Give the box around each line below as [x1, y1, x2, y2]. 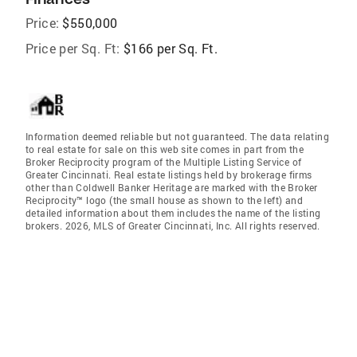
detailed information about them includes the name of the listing [25, 206, 321, 219]
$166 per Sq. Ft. [123, 40, 218, 57]
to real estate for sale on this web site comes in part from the [25, 143, 304, 155]
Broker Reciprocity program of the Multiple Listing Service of [25, 155, 302, 168]
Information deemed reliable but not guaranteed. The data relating [25, 130, 329, 143]
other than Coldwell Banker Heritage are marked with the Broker [25, 181, 318, 194]
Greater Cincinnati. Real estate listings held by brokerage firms [25, 168, 312, 181]
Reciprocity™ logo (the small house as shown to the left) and [25, 194, 303, 206]
